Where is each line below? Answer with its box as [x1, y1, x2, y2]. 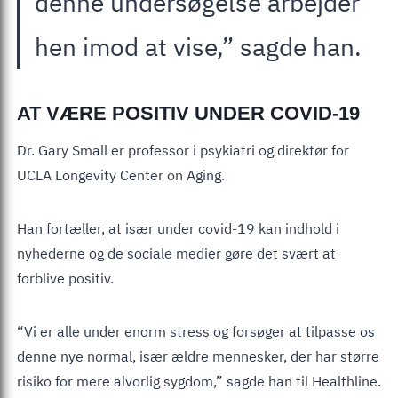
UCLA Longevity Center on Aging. [17, 165, 225, 184]
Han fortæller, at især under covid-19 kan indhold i [17, 219, 339, 237]
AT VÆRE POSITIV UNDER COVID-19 [17, 101, 360, 124]
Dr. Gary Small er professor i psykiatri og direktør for [17, 140, 349, 159]
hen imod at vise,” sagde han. [35, 29, 362, 63]
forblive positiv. [17, 268, 114, 287]
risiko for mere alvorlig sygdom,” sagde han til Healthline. [17, 371, 381, 390]
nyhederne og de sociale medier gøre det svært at [17, 243, 336, 262]
